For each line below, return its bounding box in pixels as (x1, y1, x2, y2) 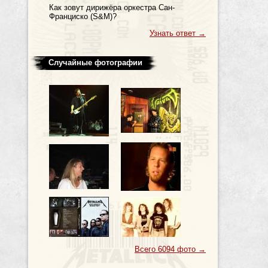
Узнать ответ (150, 29, 198, 38)
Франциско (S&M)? (49, 12, 117, 21)
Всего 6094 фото (135, 245, 198, 254)
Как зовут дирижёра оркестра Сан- (49, 3, 175, 12)
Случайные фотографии (48, 58, 142, 67)
